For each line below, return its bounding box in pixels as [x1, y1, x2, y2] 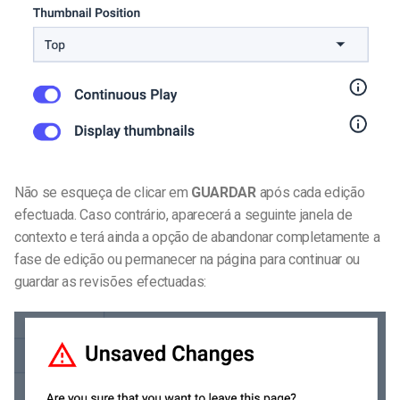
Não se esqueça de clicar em [14, 184, 188, 202]
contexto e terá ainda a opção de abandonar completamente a [14, 229, 380, 246]
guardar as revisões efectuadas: [14, 273, 207, 291]
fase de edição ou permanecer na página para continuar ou [14, 251, 361, 269]
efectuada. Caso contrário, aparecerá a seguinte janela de [14, 206, 353, 224]
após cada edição [255, 184, 365, 202]
